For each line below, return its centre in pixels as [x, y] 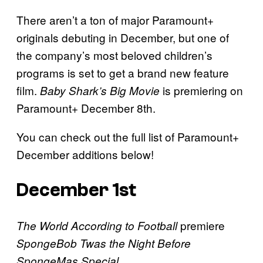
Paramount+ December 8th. [86, 107]
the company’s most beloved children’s [114, 55]
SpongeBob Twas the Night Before [104, 243]
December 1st [76, 190]
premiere [203, 225]
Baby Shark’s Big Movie [98, 90]
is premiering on [201, 90]
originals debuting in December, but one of [123, 37]
